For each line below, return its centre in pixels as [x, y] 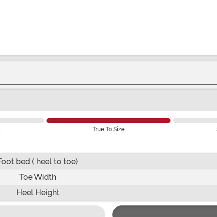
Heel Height [38, 192]
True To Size [108, 129]
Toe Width [38, 177]
